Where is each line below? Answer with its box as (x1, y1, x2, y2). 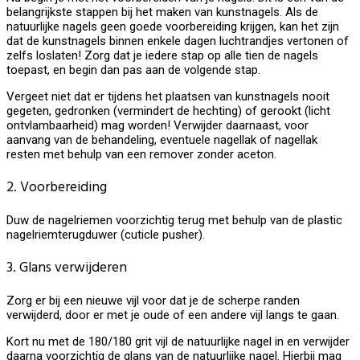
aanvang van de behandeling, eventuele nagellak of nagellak (6, 133, 317, 148)
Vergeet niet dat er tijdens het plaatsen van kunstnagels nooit (6, 89, 329, 104)
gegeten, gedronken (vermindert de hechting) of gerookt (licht (6, 104, 330, 119)
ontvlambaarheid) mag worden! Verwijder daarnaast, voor (6, 118, 309, 133)
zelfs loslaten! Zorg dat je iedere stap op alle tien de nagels (6, 48, 318, 63)
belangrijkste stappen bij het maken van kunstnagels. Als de (6, 5, 318, 20)
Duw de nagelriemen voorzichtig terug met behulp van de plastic (6, 213, 342, 228)
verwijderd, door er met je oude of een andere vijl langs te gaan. (6, 308, 339, 323)
